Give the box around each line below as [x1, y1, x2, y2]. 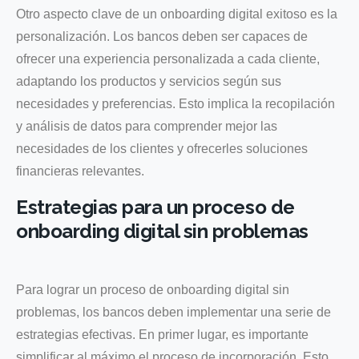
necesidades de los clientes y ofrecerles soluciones [16, 141, 308, 155]
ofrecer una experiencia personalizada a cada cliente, [16, 51, 320, 66]
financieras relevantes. [16, 163, 144, 178]
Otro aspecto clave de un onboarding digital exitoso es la [16, 6, 337, 21]
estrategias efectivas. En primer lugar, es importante [16, 327, 309, 341]
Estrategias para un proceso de [16, 195, 295, 219]
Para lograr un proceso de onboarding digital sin [16, 282, 289, 296]
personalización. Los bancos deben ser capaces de [16, 29, 308, 43]
